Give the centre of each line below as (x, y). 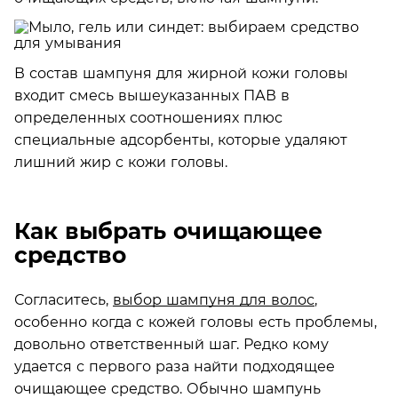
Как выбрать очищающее (168, 231)
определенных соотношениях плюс (148, 117)
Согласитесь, (64, 299)
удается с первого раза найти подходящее (175, 366)
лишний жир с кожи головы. (121, 162)
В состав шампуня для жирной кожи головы (181, 73)
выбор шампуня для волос (214, 299)
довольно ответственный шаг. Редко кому (171, 344)
